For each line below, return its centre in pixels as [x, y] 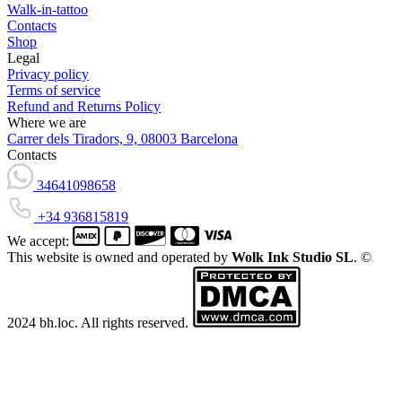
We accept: [38, 241]
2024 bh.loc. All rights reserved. [100, 323]
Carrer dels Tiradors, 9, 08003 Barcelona [122, 139]
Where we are [47, 123]
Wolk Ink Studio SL [293, 258]
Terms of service [54, 91]
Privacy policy [48, 74]
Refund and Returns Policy [84, 107]
